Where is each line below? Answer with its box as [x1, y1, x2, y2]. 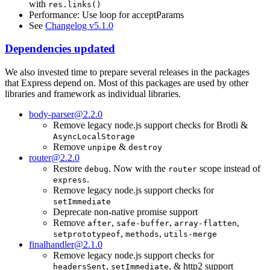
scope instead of [197, 163, 260, 174]
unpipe [87, 142, 116, 152]
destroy [128, 142, 162, 152]
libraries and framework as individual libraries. [5, 88, 181, 99]
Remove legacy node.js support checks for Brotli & [53, 119, 248, 130]
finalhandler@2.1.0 [29, 239, 102, 250]
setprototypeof [53, 229, 121, 239]
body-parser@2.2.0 [29, 108, 102, 119]
